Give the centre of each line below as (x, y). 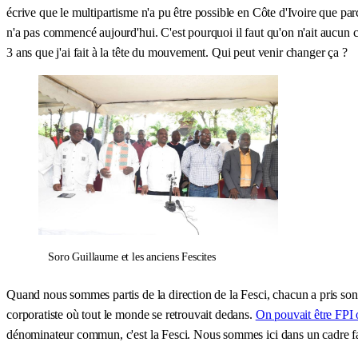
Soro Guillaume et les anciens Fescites (132, 257)
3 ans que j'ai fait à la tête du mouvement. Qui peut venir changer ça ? (177, 52)
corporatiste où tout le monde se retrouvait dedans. (131, 314)
